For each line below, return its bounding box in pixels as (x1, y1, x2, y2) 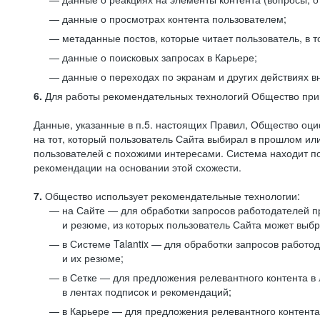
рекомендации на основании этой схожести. (34, 160, 241, 174)
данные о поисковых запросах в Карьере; (62, 50, 257, 64)
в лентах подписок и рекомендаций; (62, 284, 231, 299)
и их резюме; (62, 251, 124, 265)
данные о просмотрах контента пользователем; (62, 11, 286, 26)
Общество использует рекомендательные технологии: (42, 189, 300, 203)
